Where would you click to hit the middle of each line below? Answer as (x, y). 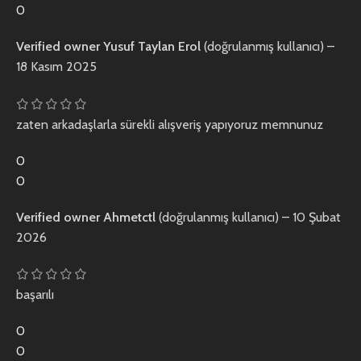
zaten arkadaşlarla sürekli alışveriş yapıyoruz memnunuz (170, 124)
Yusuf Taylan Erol (154, 47)
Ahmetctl (131, 217)
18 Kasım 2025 (56, 67)
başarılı (35, 295)
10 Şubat (317, 217)
